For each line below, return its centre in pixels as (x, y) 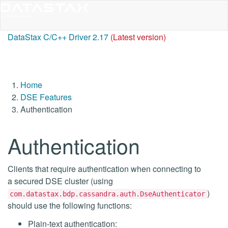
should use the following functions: (70, 205)
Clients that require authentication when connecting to (104, 169)
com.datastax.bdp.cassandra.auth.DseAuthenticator (107, 194)
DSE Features (46, 97)
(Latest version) (138, 37)
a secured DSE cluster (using (60, 181)
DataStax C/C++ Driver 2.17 (58, 37)
